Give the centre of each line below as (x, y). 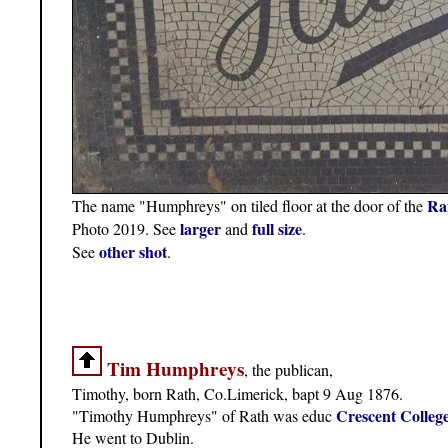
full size (277, 228)
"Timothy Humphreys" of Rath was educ (204, 415)
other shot (133, 251)
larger (200, 228)
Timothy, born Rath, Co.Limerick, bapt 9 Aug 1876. (237, 393)
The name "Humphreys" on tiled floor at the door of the (249, 205)
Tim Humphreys (175, 368)
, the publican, (288, 369)
